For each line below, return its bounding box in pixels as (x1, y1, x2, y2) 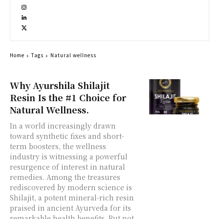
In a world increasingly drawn (10, 121, 116, 131)
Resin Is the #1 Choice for (10, 91, 126, 104)
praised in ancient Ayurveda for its (10, 203, 131, 213)
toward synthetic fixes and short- (10, 131, 124, 141)
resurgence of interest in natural (10, 162, 125, 172)
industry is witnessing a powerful (10, 152, 128, 162)
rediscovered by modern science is (10, 182, 132, 193)
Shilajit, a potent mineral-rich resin (10, 193, 134, 203)
